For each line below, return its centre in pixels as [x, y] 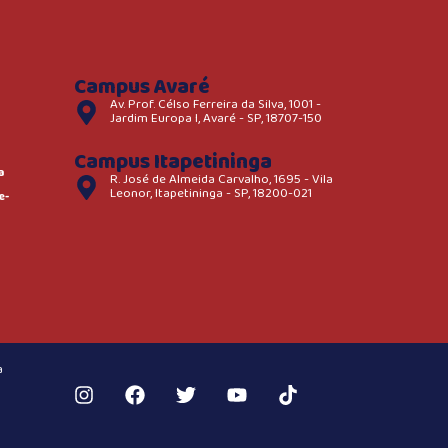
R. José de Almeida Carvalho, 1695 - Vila [222, 179]
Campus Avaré [141, 87]
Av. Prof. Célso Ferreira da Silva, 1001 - [216, 104]
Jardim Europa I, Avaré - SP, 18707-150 [216, 118]
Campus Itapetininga [172, 162]
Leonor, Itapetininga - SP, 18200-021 [211, 193]
